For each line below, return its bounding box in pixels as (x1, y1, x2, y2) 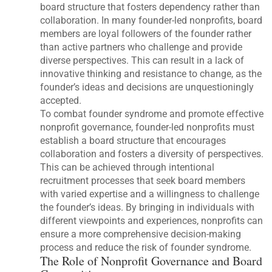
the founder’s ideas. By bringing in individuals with (40, 201, 255, 213)
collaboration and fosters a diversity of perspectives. (40, 148, 264, 160)
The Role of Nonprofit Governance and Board (40, 252, 263, 269)
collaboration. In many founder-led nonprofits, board (40, 14, 263, 26)
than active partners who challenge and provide (40, 41, 243, 53)
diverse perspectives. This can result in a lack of (40, 54, 245, 66)
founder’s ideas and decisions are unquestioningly (40, 81, 254, 93)
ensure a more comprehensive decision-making (40, 228, 242, 240)
